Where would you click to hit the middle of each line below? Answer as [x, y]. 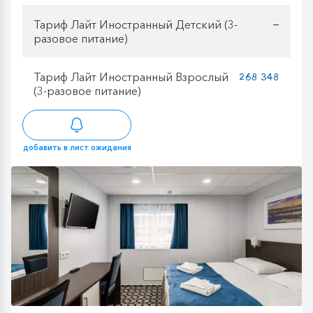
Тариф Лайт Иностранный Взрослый [131, 77]
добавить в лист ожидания [77, 148]
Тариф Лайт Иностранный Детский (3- [136, 24]
